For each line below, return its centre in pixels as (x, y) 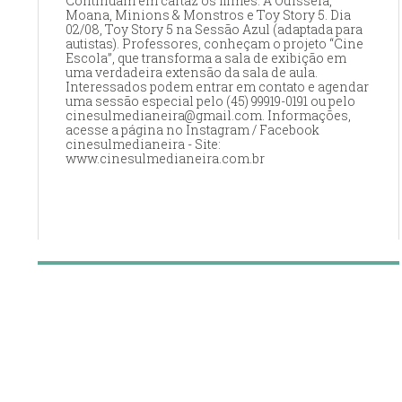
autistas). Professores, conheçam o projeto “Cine (214, 44)
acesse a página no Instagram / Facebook (192, 130)
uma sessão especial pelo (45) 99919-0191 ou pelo (210, 101)
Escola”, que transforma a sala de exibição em (206, 58)
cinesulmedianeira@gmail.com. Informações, (208, 116)
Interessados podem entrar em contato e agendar (217, 87)
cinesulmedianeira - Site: (143, 144)
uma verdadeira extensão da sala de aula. (192, 73)
